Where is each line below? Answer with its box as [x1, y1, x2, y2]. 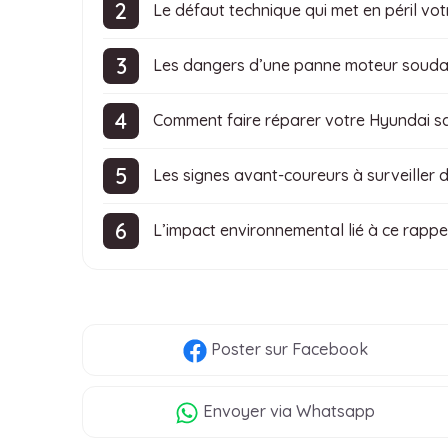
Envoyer [199, 401, 267, 422]
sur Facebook [260, 339, 368, 360]
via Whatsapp [266, 401, 376, 422]
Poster [206, 339, 261, 360]
